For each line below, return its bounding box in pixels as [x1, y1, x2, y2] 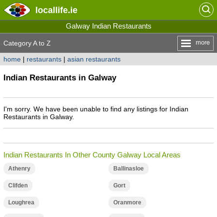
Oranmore [113, 199, 141, 206]
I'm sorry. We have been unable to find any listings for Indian [3, 105, 188, 113]
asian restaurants [67, 55, 121, 63]
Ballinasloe [113, 165, 144, 172]
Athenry [8, 165, 31, 172]
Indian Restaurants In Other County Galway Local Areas [3, 151, 181, 159]
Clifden [8, 182, 28, 189]
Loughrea [8, 199, 34, 206]
